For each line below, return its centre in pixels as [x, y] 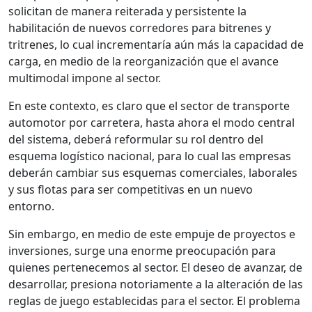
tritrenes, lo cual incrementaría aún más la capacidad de [156, 45]
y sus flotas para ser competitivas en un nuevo [131, 190]
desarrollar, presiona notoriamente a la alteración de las [156, 284]
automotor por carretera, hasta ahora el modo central [151, 123]
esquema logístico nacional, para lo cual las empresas [150, 156]
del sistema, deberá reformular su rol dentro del [136, 140]
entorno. [33, 206]
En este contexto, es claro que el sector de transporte [149, 106]
